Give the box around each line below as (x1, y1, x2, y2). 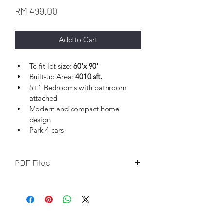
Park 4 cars (29, 125, 64, 135)
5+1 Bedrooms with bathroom (29, 82, 128, 92)
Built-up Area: (29, 72, 75, 81)
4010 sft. (75, 72, 102, 81)
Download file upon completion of (15, 178, 127, 188)
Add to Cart (58, 35, 97, 44)
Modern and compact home (29, 104, 121, 113)
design (29, 114, 51, 124)
